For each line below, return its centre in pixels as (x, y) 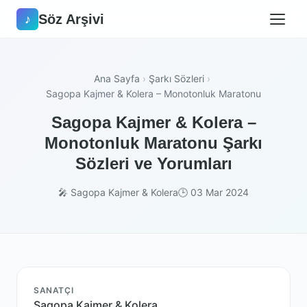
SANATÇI (54, 290)
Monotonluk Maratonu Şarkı (153, 143)
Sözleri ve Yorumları (153, 163)
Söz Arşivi (71, 19)
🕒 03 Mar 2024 (213, 192)
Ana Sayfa (117, 78)
